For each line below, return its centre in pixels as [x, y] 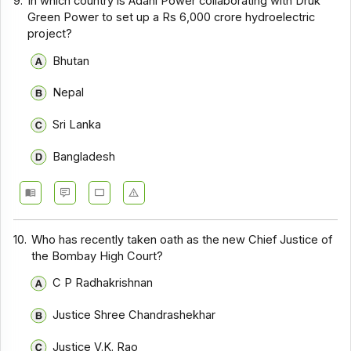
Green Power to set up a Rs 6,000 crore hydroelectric [172, 18]
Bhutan [71, 61]
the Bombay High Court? [98, 256]
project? [50, 34]
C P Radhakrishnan [102, 283]
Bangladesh [83, 156]
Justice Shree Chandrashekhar [134, 315]
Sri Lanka [76, 124]
